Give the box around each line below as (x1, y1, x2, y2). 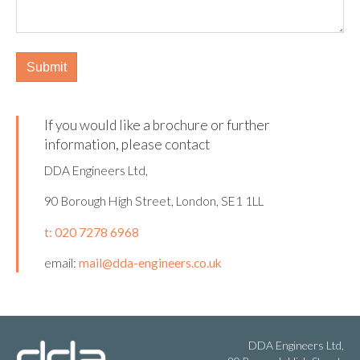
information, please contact (44, 136, 210, 153)
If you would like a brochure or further (44, 117, 270, 134)
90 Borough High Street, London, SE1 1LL (44, 194, 264, 209)
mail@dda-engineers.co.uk (79, 256, 222, 271)
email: (44, 256, 76, 271)
